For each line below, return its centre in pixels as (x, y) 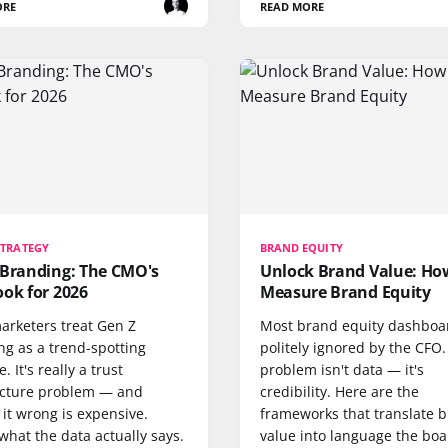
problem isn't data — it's (342, 369)
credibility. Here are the (339, 391)
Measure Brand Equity (345, 292)
